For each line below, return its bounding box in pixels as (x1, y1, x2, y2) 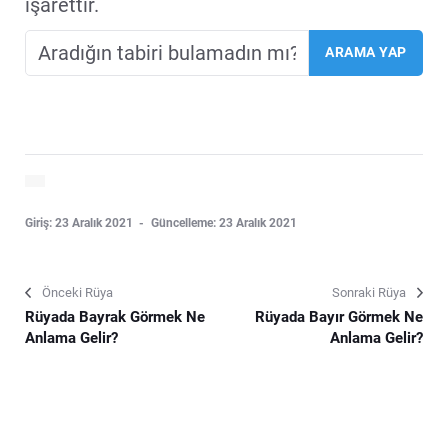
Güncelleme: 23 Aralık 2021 (151, 215, 297, 230)
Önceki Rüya (42, 284, 113, 300)
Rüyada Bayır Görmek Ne (255, 307, 423, 326)
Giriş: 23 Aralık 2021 (25, 215, 136, 230)
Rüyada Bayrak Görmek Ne (25, 307, 205, 326)
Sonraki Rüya (332, 284, 406, 300)
